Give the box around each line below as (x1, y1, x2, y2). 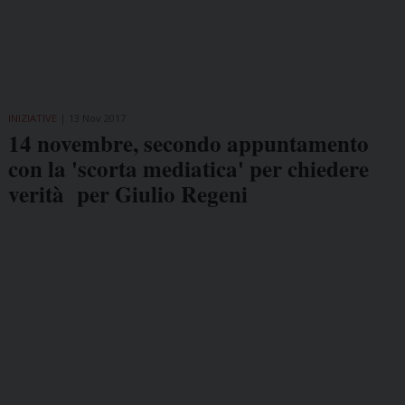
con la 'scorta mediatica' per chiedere (7, 152, 369, 186)
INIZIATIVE (7, 111, 57, 126)
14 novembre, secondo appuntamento (7, 127, 369, 161)
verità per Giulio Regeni (7, 177, 248, 212)
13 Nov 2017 (68, 111, 126, 126)
